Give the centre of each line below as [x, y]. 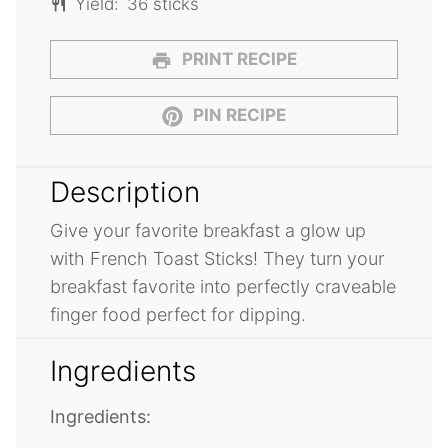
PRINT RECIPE [238, 59]
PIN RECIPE [238, 115]
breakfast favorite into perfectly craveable [223, 287]
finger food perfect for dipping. [178, 315]
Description [125, 192]
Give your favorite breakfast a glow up [208, 231]
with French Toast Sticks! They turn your [217, 259]
